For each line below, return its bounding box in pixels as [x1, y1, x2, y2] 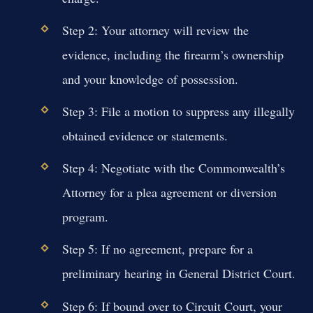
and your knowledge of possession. [61, 70, 238, 87]
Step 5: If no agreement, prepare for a [61, 240, 253, 258]
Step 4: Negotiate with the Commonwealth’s [61, 159, 285, 177]
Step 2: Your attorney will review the [61, 21, 249, 38]
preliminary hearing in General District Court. [61, 265, 296, 282]
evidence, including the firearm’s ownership [61, 45, 284, 63]
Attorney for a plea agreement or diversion [61, 184, 277, 201]
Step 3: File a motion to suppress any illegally [61, 103, 295, 120]
